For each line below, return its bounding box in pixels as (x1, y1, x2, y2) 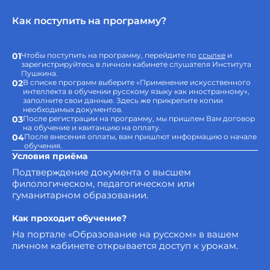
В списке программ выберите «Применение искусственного (23, 78, 251, 87)
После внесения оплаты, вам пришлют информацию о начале (24, 132, 257, 142)
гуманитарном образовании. (12, 189, 148, 201)
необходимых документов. (23, 105, 123, 115)
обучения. (24, 141, 62, 151)
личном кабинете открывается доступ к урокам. (12, 240, 238, 252)
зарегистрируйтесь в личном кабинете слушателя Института (21, 60, 251, 69)
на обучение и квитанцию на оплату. (23, 123, 161, 133)
